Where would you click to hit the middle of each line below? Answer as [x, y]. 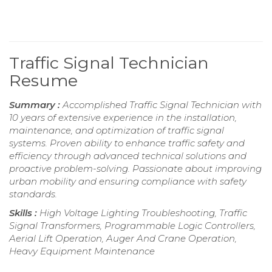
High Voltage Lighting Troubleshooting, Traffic [143, 213]
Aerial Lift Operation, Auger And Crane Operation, [123, 239]
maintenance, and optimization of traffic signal [117, 131]
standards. [33, 194]
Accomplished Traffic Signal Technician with [162, 105]
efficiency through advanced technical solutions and [128, 156]
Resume [43, 81]
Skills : [24, 213]
